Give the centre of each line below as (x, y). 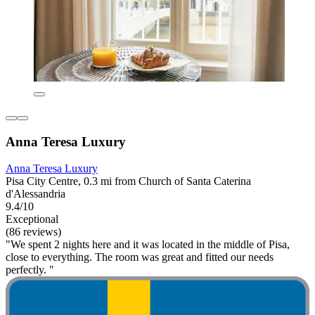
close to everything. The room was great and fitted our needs (140, 257)
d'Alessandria (36, 194)
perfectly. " (30, 270)
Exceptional (32, 219)
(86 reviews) (33, 232)
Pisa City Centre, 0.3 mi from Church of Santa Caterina (128, 181)
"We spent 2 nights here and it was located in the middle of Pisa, (148, 245)
